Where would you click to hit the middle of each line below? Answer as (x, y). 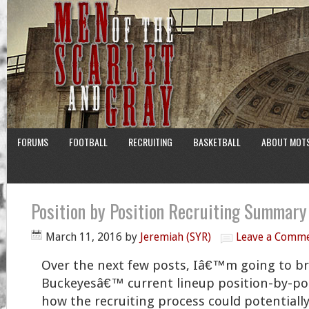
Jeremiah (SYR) (176, 237)
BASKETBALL (217, 142)
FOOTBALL (88, 142)
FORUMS (33, 142)
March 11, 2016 (84, 237)
